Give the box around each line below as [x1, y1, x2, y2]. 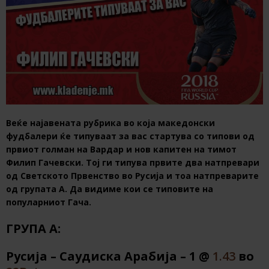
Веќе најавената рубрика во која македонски [6, 117, 215, 129]
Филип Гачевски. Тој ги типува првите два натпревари [6, 157, 259, 169]
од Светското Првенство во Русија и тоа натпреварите [6, 170, 259, 182]
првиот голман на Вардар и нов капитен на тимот [6, 144, 237, 156]
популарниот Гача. [6, 196, 91, 208]
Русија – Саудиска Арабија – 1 [6, 248, 196, 265]
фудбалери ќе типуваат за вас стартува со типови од [6, 130, 255, 142]
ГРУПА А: [6, 220, 61, 237]
